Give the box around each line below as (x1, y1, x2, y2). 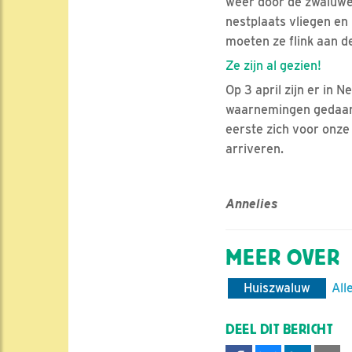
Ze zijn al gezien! (225, 58, 321, 74)
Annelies (225, 196, 278, 212)
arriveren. (225, 141, 284, 157)
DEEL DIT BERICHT (225, 322, 333, 338)
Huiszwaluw (244, 280, 310, 296)
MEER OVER (225, 245, 340, 271)
